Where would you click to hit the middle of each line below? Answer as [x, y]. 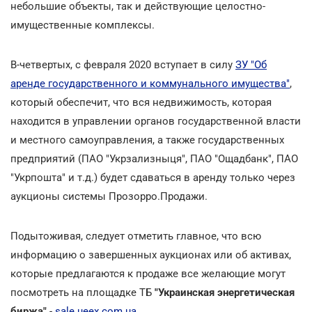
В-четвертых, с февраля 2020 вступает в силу [123, 64]
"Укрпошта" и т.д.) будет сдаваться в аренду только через [153, 177]
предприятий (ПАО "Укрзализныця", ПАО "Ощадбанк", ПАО [154, 158]
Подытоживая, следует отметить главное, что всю [136, 236]
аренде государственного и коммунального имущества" [150, 83]
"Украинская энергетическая [225, 292]
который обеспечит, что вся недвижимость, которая [141, 102]
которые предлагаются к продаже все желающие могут [148, 273]
